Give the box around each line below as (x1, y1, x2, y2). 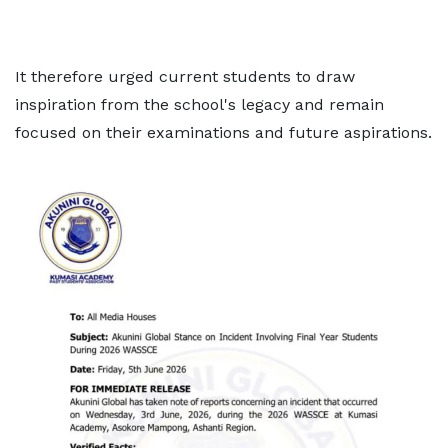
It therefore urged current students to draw (15, 67, 355, 86)
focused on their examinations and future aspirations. (15, 123, 432, 142)
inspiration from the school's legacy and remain (15, 95, 384, 114)
